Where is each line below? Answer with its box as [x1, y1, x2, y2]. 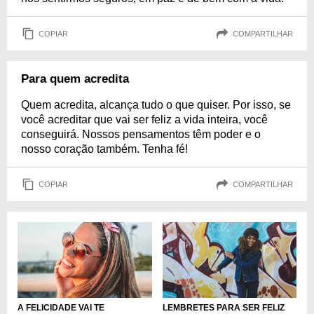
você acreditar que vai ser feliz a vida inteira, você [21, 114, 268, 125]
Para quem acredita [21, 72, 129, 86]
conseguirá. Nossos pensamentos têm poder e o [21, 128, 261, 140]
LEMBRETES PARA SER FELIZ [162, 302, 285, 313]
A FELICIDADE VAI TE [18, 302, 104, 313]
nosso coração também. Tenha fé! [21, 143, 188, 155]
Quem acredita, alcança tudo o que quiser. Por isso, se [21, 99, 291, 111]
